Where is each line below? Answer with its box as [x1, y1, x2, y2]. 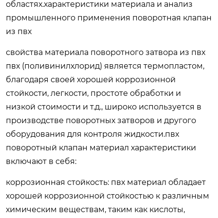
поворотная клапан [132, 13, 212, 22]
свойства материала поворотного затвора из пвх [6, 47, 205, 57]
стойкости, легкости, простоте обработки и [6, 88, 181, 98]
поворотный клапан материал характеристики [6, 143, 196, 152]
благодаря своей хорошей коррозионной [6, 74, 176, 84]
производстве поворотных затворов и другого [6, 115, 196, 125]
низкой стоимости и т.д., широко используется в [6, 102, 201, 111]
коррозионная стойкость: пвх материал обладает [6, 177, 206, 187]
